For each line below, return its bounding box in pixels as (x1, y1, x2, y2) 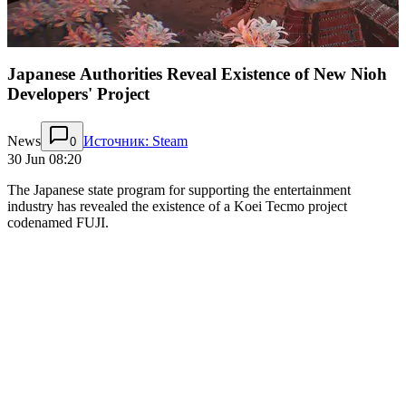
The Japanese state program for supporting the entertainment (7, 181, 351, 198)
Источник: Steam (83, 132, 188, 149)
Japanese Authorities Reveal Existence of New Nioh (7, 64, 387, 84)
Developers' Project (7, 84, 150, 104)
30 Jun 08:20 (7, 150, 82, 167)
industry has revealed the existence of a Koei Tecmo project (7, 198, 347, 214)
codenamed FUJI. (7, 214, 109, 230)
